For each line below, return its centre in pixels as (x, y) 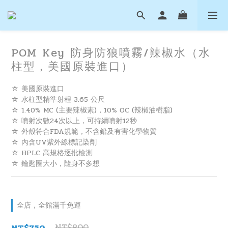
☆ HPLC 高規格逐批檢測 (52, 153)
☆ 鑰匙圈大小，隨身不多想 (55, 164)
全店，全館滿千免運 (49, 205)
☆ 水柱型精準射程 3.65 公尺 (58, 99)
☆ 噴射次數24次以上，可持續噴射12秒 (74, 121)
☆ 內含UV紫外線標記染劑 (54, 142)
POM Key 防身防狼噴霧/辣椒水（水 (111, 53)
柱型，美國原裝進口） (72, 66)
